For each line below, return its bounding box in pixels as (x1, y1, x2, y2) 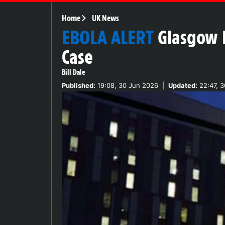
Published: (62, 81, 95, 89)
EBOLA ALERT (62, 25, 154, 50)
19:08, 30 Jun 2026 (95, 81, 158, 89)
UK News (91, 13, 119, 23)
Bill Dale (62, 67, 85, 77)
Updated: (168, 81, 197, 89)
